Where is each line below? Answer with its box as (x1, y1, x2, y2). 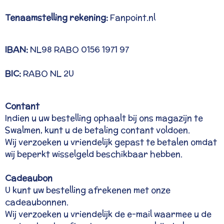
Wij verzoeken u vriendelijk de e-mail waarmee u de (5, 207, 211, 220)
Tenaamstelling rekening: (5, 11, 110, 23)
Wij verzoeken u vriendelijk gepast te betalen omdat (5, 135, 217, 148)
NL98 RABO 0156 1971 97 (30, 43, 129, 56)
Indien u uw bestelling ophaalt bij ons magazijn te (5, 111, 203, 124)
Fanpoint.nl (110, 11, 155, 23)
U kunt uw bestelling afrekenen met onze (5, 183, 170, 196)
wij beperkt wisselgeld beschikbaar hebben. (5, 147, 182, 160)
